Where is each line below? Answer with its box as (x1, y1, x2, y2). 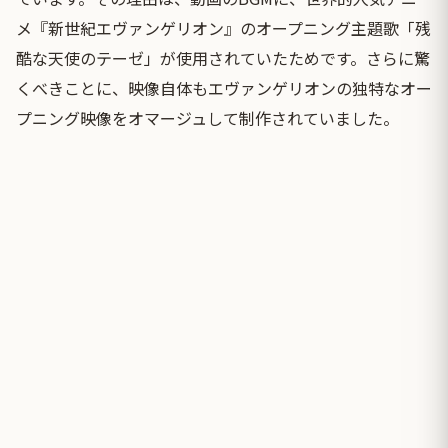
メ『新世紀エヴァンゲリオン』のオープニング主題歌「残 (16, 15, 431, 40)
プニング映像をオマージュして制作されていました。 (16, 105, 399, 130)
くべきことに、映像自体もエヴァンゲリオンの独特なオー (16, 75, 432, 100)
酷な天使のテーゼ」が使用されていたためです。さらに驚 (16, 45, 430, 70)
